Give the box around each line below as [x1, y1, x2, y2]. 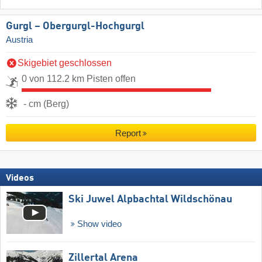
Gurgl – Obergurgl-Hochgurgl [6, 21, 144, 32]
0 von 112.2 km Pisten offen [22, 74, 136, 84]
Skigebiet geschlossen [18, 58, 112, 68]
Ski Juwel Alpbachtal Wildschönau [68, 194, 232, 205]
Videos [6, 173, 34, 183]
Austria [6, 35, 33, 45]
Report [115, 128, 141, 139]
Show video [74, 219, 122, 229]
